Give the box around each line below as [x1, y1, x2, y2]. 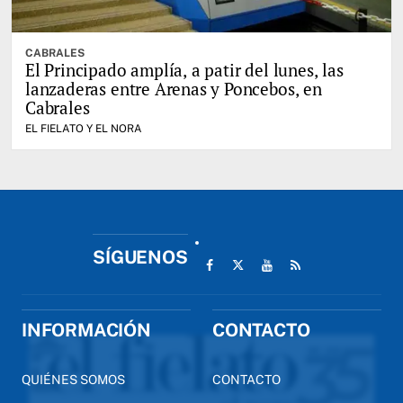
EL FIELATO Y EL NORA [25, 121, 142, 135]
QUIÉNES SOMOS [22, 372, 125, 387]
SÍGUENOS [93, 246, 188, 268]
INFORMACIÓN [22, 318, 151, 341]
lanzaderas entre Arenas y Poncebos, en [25, 76, 322, 100]
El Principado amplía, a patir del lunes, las [25, 58, 344, 81]
